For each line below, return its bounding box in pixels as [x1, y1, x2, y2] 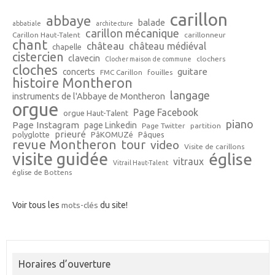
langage [170, 89, 210, 102]
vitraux [173, 156, 204, 168]
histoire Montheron [12, 76, 133, 91]
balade [138, 17, 165, 28]
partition [190, 122, 221, 130]
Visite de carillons [184, 142, 244, 151]
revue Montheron [12, 137, 117, 152]
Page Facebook [133, 107, 198, 118]
